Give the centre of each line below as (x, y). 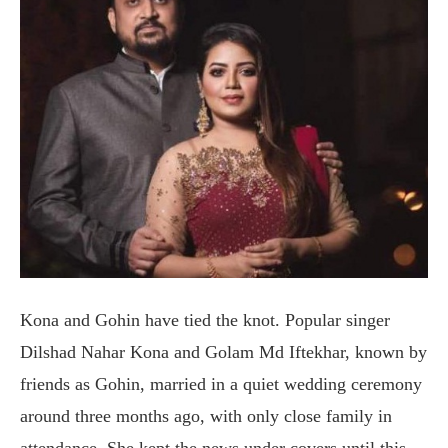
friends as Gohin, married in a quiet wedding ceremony (221, 384)
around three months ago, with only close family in (206, 416)
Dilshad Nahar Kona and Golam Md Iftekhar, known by (223, 352)
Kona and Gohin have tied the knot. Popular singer (205, 320)
